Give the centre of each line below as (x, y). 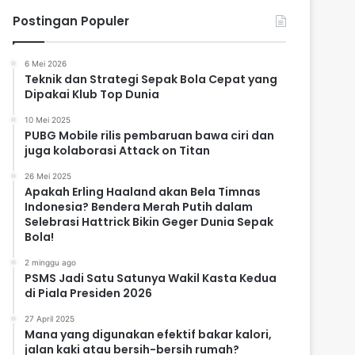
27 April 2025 (50, 319)
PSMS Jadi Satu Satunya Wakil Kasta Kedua (151, 279)
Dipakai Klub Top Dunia (92, 95)
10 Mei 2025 (48, 120)
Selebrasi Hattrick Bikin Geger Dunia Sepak (149, 222)
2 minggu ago (51, 263)
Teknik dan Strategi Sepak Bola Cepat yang (151, 80)
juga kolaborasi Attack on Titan (118, 151)
